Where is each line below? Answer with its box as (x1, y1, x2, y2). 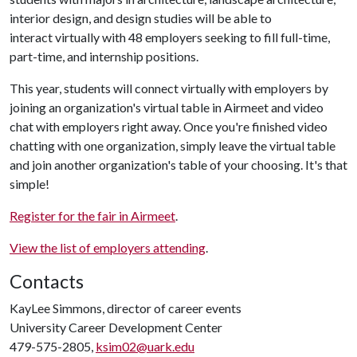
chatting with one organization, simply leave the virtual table (10, 138, 335, 153)
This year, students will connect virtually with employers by (10, 80, 328, 96)
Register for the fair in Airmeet (10, 208, 175, 223)
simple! (10, 176, 49, 191)
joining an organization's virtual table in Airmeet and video (10, 100, 324, 115)
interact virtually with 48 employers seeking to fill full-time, (10, 29, 330, 45)
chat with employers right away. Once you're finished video (10, 119, 328, 134)
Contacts (10, 270, 84, 292)
